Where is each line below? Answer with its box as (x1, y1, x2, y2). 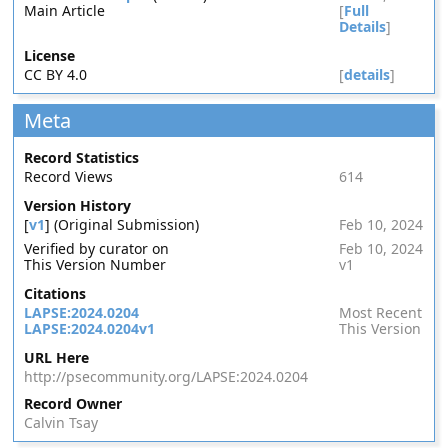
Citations (24, 284, 87, 303)
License (24, 46, 76, 65)
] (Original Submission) (45, 215, 200, 234)
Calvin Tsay (24, 413, 99, 432)
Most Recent (338, 303, 422, 322)
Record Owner (24, 394, 123, 413)
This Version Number (24, 255, 167, 274)
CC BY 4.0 (24, 65, 88, 84)
